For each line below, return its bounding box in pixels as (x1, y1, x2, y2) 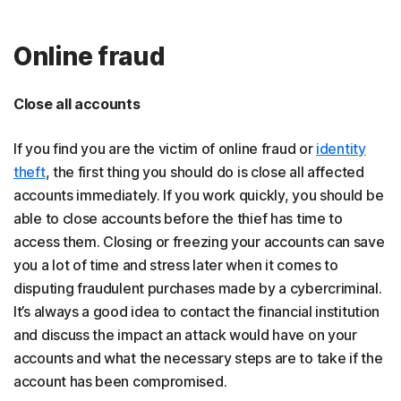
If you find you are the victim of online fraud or (13, 140, 317, 158)
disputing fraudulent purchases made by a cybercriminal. (13, 279, 382, 297)
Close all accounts (13, 95, 141, 113)
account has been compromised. (13, 372, 227, 390)
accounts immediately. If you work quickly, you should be (13, 186, 384, 204)
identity (316, 140, 366, 158)
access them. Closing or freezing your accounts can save (13, 233, 385, 251)
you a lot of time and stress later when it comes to (13, 256, 338, 274)
